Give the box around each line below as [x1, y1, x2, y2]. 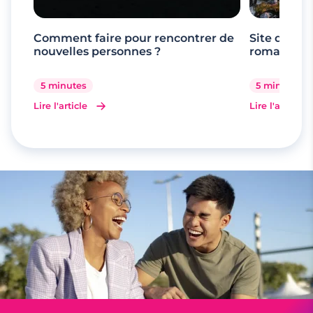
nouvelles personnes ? [34, 44, 161, 58]
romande [249, 44, 303, 58]
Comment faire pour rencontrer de [34, 31, 234, 45]
